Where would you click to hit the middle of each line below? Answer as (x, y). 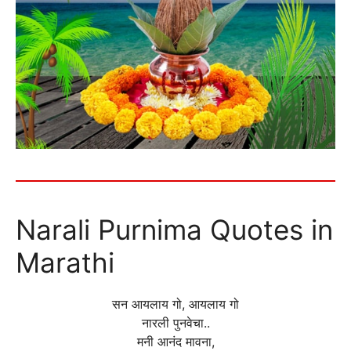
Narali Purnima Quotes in (174, 230)
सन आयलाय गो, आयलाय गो (175, 304)
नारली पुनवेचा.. (175, 323)
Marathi (65, 263)
